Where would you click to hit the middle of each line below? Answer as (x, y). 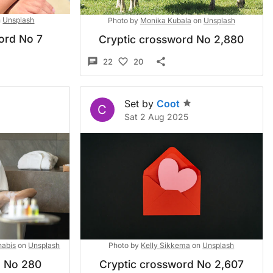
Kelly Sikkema (166, 245)
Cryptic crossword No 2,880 (172, 39)
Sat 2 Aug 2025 (156, 117)
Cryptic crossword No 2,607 (171, 264)
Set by (139, 104)
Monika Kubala (165, 20)
